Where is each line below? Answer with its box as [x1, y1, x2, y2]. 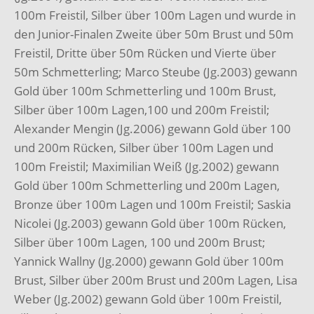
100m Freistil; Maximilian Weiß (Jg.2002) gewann [14, 158, 279, 175]
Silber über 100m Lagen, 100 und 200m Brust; [14, 234, 266, 251]
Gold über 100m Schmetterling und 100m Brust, [14, 83, 276, 100]
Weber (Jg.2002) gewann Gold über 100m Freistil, [14, 291, 282, 308]
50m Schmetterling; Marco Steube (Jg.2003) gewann [14, 64, 297, 81]
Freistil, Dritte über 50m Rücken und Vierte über [14, 45, 276, 62]
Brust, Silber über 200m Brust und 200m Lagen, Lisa [14, 272, 297, 289]
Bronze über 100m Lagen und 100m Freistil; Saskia [14, 196, 291, 213]
